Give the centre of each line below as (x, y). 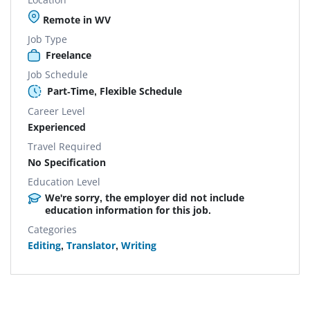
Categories (52, 229)
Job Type (47, 39)
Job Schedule (58, 74)
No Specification (67, 162)
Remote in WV (75, 19)
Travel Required (65, 146)
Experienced (57, 127)
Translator (91, 245)
